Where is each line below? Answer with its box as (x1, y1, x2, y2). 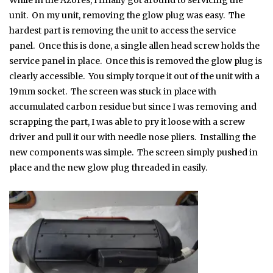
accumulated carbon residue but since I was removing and (9, 101, 257, 113)
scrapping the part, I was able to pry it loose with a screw (9, 116, 245, 128)
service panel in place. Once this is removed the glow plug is (9, 55, 262, 67)
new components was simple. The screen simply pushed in (9, 147, 258, 158)
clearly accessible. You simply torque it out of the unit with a (9, 71, 260, 82)
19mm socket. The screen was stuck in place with (9, 86, 216, 97)
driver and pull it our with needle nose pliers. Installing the (9, 132, 256, 143)
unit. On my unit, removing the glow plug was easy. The (9, 10, 245, 21)
